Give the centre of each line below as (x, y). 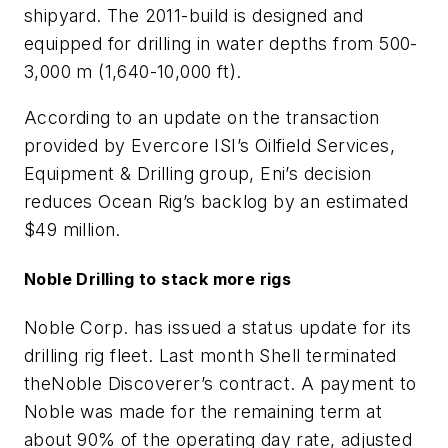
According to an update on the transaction (202, 117)
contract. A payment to (315, 384)
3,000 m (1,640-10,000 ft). (133, 71)
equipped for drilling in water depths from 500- (221, 43)
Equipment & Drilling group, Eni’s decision (198, 173)
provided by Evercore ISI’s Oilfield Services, (209, 145)
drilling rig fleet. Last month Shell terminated (210, 356)
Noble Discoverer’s (132, 384)
